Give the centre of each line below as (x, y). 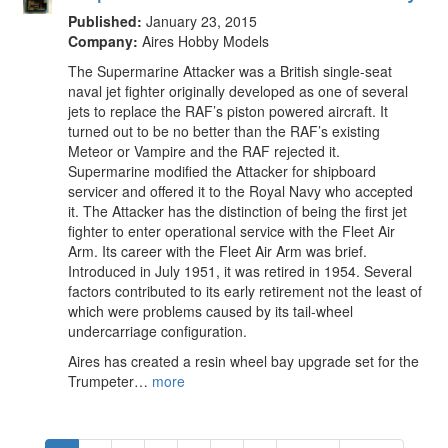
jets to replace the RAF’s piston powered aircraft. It (228, 111)
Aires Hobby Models (203, 41)
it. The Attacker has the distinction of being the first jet (237, 211)
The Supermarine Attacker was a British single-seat (230, 71)
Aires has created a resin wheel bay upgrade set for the (243, 361)
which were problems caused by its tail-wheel (210, 311)
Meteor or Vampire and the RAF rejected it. (204, 151)
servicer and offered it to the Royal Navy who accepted (240, 191)
